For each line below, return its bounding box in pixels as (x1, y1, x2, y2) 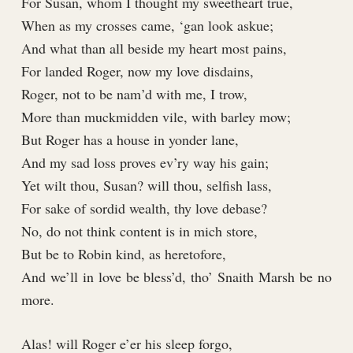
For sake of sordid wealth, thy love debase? (20, 199, 267, 218)
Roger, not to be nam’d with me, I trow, (20, 84, 247, 104)
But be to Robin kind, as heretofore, (20, 244, 226, 264)
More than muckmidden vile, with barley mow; (20, 107, 291, 127)
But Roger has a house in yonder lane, (20, 130, 239, 150)
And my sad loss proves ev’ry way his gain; (20, 153, 269, 173)
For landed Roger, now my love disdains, (20, 61, 254, 81)
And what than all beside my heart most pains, (20, 39, 287, 58)
